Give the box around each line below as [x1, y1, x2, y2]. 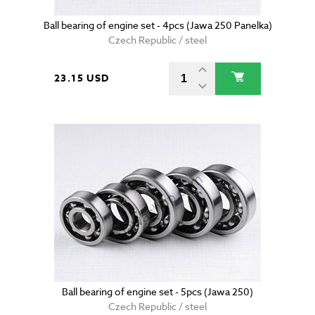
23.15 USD [54, 71, 110, 86]
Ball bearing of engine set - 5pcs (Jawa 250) [62, 285, 253, 299]
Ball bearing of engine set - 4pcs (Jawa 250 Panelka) [43, 18, 272, 32]
